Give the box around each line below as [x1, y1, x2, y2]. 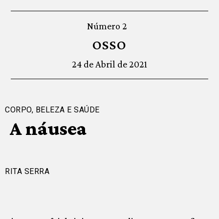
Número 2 [87, 21, 127, 32]
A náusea [9, 117, 87, 140]
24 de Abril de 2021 [72, 59, 147, 70]
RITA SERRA [5, 167, 49, 176]
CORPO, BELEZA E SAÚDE [5, 105, 100, 115]
